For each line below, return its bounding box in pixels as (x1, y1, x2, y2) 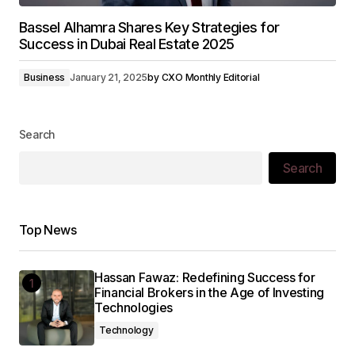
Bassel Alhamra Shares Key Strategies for (19, 19, 280, 36)
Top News (19, 222, 76, 238)
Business (24, 71, 66, 83)
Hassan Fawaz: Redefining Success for (94, 269, 315, 285)
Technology (99, 324, 154, 336)
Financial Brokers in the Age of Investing (94, 284, 324, 300)
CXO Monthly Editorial (161, 71, 260, 83)
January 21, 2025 (70, 71, 148, 83)
